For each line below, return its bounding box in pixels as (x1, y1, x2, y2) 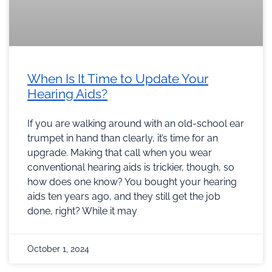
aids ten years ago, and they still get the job (27, 190, 220, 202)
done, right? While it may (27, 205, 137, 217)
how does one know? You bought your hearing (27, 175, 237, 188)
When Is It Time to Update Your (27, 70, 208, 86)
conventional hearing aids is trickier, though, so (27, 161, 234, 173)
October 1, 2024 (27, 243, 89, 254)
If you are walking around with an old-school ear (27, 117, 244, 129)
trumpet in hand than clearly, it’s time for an (27, 132, 218, 144)
